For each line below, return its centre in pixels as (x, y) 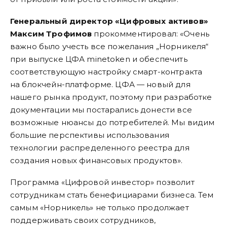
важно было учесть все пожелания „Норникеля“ (109, 47)
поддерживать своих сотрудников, (83, 220)
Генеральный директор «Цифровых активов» (109, 21)
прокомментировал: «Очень (150, 34)
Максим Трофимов (51, 34)
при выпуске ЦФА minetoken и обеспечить (99, 59)
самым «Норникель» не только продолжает (100, 208)
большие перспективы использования (90, 135)
